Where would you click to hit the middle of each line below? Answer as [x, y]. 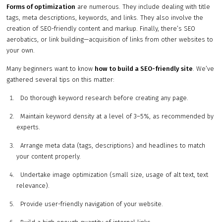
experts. [28, 127]
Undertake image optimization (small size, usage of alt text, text [112, 175]
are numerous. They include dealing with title [143, 7]
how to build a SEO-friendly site [144, 69]
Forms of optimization [41, 7]
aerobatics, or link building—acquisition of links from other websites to [110, 40]
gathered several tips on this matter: [61, 80]
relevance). [33, 186]
